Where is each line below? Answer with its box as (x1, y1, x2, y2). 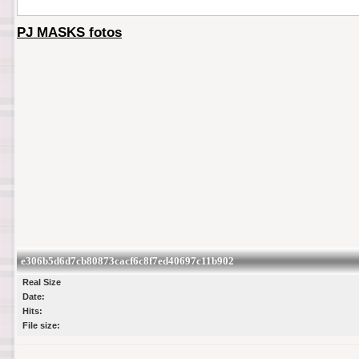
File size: (22, 320, 60, 330)
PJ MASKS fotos (17, 25, 122, 41)
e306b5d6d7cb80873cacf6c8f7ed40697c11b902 (21, 254, 234, 267)
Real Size (22, 276, 61, 287)
